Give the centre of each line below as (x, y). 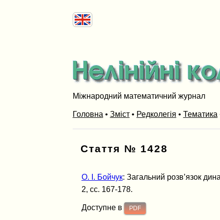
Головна (88, 114)
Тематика (200, 114)
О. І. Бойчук (102, 177)
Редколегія (156, 114)
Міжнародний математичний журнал (139, 96)
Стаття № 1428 (124, 148)
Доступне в (103, 207)
